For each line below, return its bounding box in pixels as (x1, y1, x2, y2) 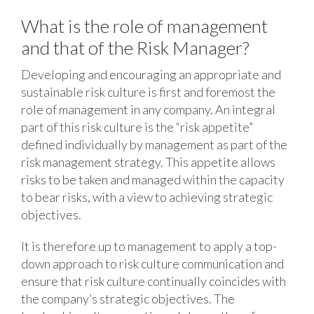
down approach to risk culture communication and (20, 255, 284, 271)
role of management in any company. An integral (20, 101, 275, 117)
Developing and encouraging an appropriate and (20, 66, 281, 82)
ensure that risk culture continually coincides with (20, 273, 286, 289)
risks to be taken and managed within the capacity (20, 171, 285, 187)
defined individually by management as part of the (20, 136, 287, 152)
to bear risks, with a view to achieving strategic (20, 189, 273, 205)
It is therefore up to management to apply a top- (20, 238, 277, 254)
